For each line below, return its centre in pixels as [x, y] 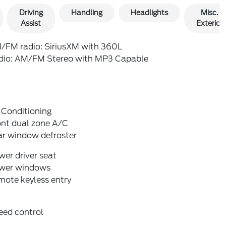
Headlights [149, 12]
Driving [31, 12]
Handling [87, 12]
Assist [31, 23]
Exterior [209, 23]
